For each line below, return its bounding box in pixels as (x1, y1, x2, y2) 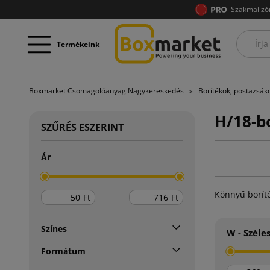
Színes (41, 222, 67, 234)
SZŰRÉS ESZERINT (41, 120, 124, 134)
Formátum (41, 245, 86, 257)
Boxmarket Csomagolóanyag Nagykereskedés (29, 86, 186, 96)
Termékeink (57, 39, 99, 49)
